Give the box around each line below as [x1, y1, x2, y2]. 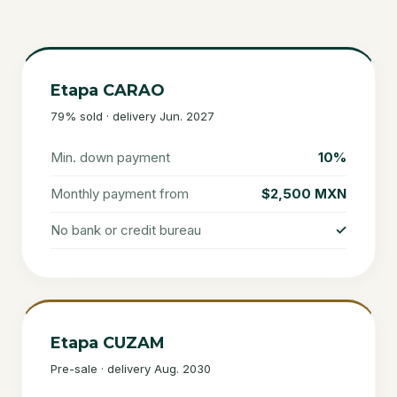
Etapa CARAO [51, 81, 165, 100]
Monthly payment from [51, 185, 189, 202]
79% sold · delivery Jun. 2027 [51, 109, 214, 123]
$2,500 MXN [261, 185, 346, 202]
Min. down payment [51, 149, 170, 166]
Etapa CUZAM [51, 333, 165, 353]
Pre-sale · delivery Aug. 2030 [51, 362, 211, 376]
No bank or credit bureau [51, 222, 201, 238]
